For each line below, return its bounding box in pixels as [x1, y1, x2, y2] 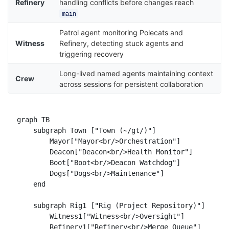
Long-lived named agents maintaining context [59, 69, 214, 78]
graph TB [16, 116, 50, 124]
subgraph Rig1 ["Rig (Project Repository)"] [16, 201, 205, 210]
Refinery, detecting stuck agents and [59, 39, 184, 48]
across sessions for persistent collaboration [59, 80, 203, 89]
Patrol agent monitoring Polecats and [59, 28, 184, 37]
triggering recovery [59, 50, 124, 59]
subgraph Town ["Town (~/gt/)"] [16, 126, 156, 135]
